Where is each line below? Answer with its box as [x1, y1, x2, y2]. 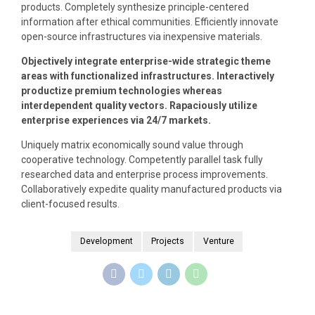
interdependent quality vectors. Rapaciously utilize [21, 100, 257, 112]
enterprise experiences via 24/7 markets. [21, 115, 211, 127]
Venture [202, 236, 234, 246]
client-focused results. [21, 198, 120, 210]
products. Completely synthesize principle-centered [21, 1, 249, 13]
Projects [151, 236, 184, 246]
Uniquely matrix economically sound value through [21, 139, 243, 151]
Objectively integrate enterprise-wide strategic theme [21, 56, 271, 67]
